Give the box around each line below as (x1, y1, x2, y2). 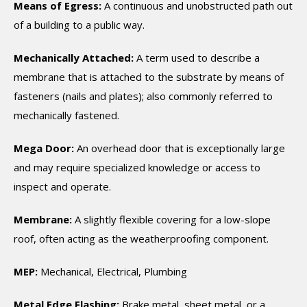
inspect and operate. (14, 180, 111, 193)
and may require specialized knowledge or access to (14, 160, 260, 174)
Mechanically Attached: (14, 51, 134, 64)
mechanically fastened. (14, 108, 119, 122)
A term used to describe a (134, 51, 260, 64)
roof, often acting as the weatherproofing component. (14, 232, 269, 245)
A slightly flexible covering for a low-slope (72, 212, 271, 226)
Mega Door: (14, 141, 74, 155)
